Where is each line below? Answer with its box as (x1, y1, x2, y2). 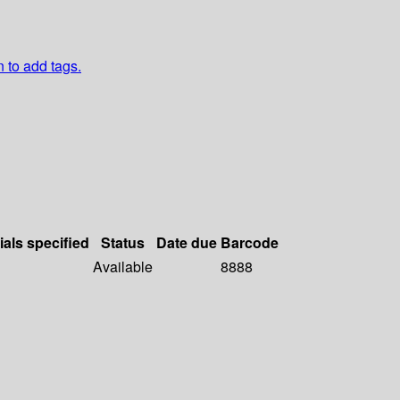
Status (101, 232, 145, 254)
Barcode (221, 232, 279, 254)
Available (93, 256, 153, 278)
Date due (156, 232, 217, 254)
